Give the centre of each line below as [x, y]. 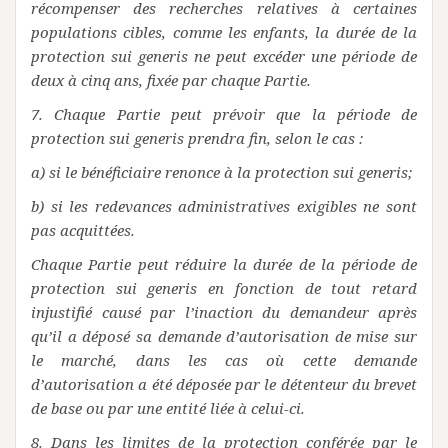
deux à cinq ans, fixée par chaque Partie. [171, 80]
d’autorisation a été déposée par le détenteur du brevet [224, 384]
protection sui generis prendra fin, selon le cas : [197, 138]
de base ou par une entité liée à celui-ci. [168, 408]
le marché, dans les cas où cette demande [224, 360]
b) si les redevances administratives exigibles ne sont [224, 206]
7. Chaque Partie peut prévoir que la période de [224, 114]
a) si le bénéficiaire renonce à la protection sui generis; [221, 172]
